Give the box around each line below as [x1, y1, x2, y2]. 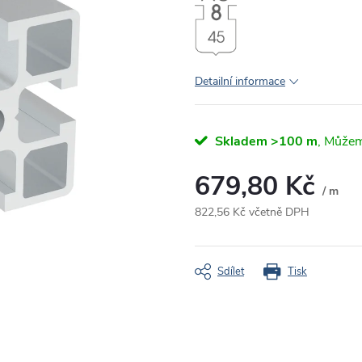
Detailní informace [195, 73, 285, 89]
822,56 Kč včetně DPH [195, 204, 309, 220]
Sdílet [217, 263, 244, 279]
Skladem [212, 132, 267, 150]
